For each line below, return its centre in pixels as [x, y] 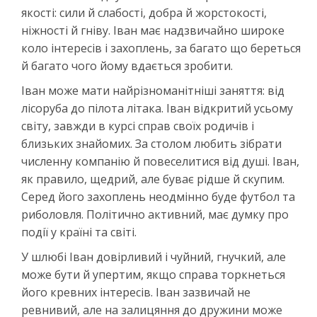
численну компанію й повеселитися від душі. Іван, [160, 161]
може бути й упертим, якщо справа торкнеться [153, 275]
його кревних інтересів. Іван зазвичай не [136, 292]
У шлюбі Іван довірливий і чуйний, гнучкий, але [154, 257]
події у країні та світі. [79, 232]
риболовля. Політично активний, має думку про [155, 214]
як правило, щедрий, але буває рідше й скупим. [153, 179]
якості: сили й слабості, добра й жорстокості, [144, 13]
